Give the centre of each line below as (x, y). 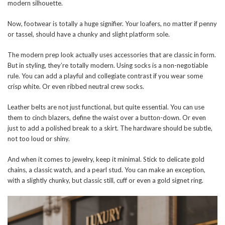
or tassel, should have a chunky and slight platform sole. (89, 34)
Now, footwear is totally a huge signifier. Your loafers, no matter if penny (112, 23)
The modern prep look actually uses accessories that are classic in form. (112, 54)
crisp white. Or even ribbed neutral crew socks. (76, 86)
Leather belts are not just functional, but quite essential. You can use (106, 107)
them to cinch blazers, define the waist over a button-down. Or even (107, 117)
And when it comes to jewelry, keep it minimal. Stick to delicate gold (106, 159)
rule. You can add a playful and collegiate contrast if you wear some (105, 76)
